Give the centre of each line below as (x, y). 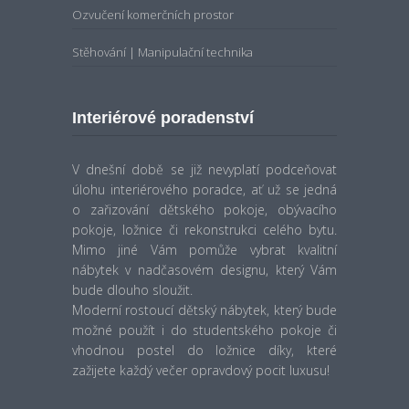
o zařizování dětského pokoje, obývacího (204, 192)
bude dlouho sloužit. (132, 272)
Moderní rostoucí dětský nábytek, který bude (204, 292)
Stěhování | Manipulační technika (163, 34)
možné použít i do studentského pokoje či (204, 312)
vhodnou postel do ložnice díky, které (204, 332)
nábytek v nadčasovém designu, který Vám (204, 252)
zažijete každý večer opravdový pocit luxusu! (201, 352)
